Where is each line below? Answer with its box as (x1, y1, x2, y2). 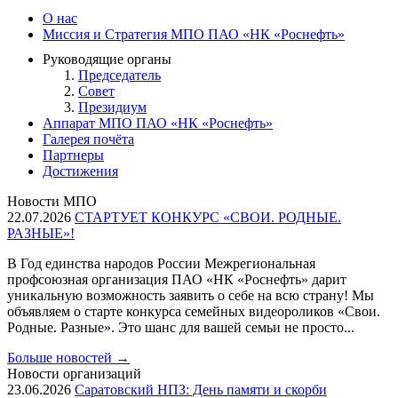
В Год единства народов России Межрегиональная (7, 256, 315, 271)
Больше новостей (7, 350, 115, 365)
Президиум (78, 99, 147, 115)
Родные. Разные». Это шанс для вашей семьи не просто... (7, 320, 354, 335)
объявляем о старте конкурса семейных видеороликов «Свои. (7, 304, 380, 319)
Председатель (78, 68, 161, 83)
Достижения (43, 163, 118, 179)
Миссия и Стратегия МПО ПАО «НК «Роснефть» (43, 27, 345, 42)
